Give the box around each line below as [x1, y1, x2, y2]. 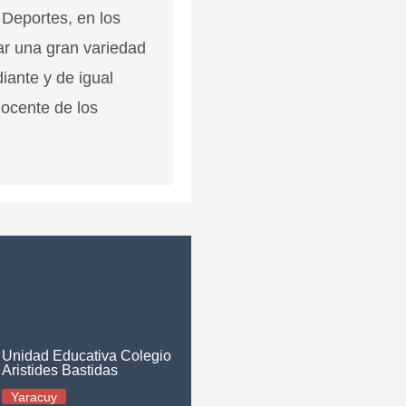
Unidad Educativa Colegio [2, 348, 172, 363]
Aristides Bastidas [2, 362, 119, 378]
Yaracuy [11, 390, 58, 404]
